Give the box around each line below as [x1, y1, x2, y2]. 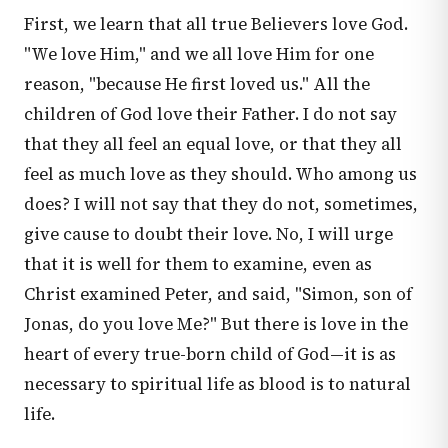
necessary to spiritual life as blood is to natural [24, 373, 411, 396]
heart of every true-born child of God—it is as [24, 343, 396, 366]
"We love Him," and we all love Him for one [24, 43, 374, 66]
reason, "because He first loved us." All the [24, 73, 370, 96]
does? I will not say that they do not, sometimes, [24, 193, 418, 216]
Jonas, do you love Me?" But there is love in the [24, 313, 408, 336]
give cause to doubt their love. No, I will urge [24, 223, 393, 246]
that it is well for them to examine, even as [24, 253, 372, 276]
